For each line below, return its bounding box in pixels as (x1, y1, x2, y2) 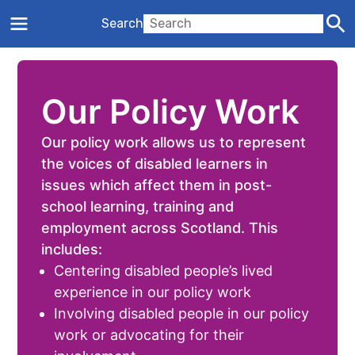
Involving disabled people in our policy (54, 305, 310, 322)
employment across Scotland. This (41, 219, 279, 236)
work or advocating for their (54, 326, 245, 343)
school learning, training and (41, 198, 235, 215)
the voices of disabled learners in (41, 155, 269, 172)
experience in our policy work (54, 284, 252, 300)
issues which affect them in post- (41, 177, 273, 193)
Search (101, 16, 143, 31)
